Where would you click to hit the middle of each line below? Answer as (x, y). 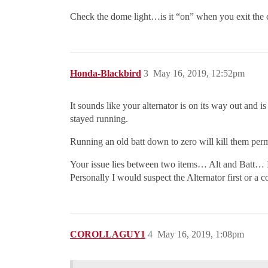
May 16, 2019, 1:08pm (201, 234)
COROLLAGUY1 (108, 234)
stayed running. (99, 119)
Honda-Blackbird (106, 73)
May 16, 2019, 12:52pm (199, 73)
